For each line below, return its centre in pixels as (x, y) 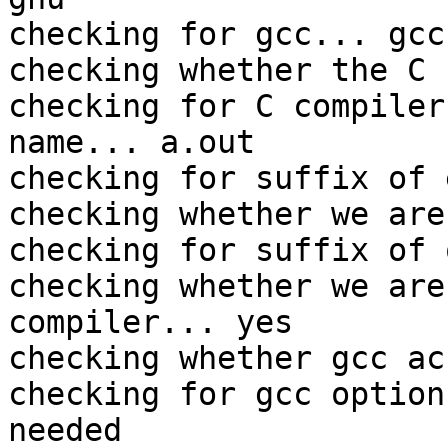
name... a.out (131, 142)
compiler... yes (150, 322)
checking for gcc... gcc (226, 34)
